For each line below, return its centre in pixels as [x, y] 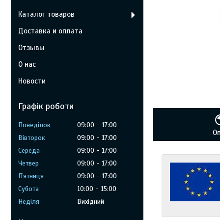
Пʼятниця [31, 176]
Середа [29, 151]
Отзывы [31, 48]
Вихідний [91, 202]
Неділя [29, 202]
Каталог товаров [46, 14]
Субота [28, 189]
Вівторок [32, 138]
